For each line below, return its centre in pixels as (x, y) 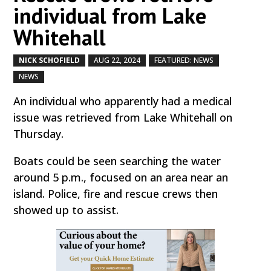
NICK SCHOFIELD (50, 60)
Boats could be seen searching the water (117, 161)
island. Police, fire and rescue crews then (116, 193)
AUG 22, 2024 (117, 60)
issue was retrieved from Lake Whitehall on (123, 117)
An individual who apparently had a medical (123, 101)
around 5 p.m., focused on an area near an (121, 177)
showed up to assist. (66, 210)
